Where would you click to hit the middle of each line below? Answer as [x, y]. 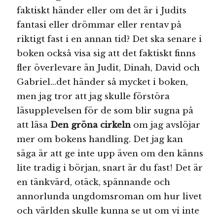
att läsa [34, 125]
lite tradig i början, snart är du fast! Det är [110, 168]
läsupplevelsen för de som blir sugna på [105, 111]
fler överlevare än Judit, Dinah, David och [109, 68]
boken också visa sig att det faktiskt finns [107, 54]
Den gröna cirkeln [91, 125]
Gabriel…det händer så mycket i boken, [103, 82]
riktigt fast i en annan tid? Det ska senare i [110, 39]
